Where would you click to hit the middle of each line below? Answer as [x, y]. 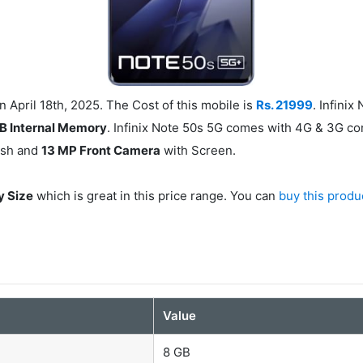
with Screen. [199, 150]
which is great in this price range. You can [156, 195]
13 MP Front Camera [101, 150]
